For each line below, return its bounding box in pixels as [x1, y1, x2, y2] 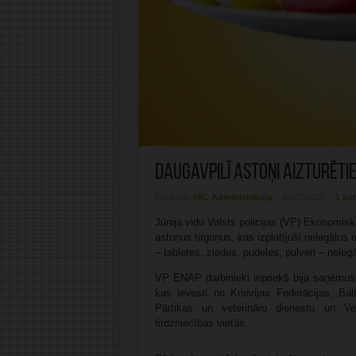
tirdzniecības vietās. [154, 317, 248, 330]
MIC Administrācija [192, 192, 272, 203]
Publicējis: [154, 192, 193, 203]
